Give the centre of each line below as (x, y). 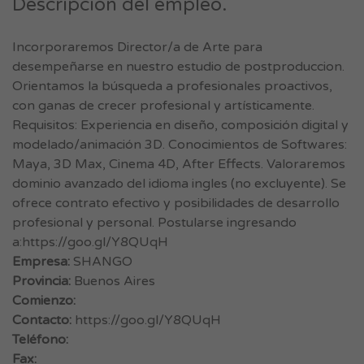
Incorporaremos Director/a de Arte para (137, 47)
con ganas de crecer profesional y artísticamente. (163, 106)
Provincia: (41, 281)
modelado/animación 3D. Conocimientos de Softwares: (180, 145)
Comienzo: (44, 301)
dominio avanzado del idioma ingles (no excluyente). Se (179, 184)
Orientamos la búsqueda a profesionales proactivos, (172, 86)
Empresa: (41, 262)
